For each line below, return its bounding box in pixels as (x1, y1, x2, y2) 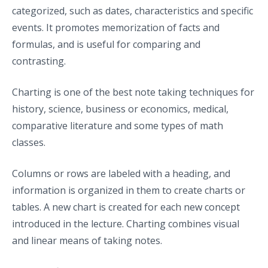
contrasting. (12, 54, 66, 68)
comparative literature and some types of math (12, 118, 223, 132)
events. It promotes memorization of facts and (12, 20, 220, 34)
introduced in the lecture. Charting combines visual (12, 217, 239, 230)
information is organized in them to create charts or (12, 183, 245, 197)
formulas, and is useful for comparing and (12, 37, 200, 51)
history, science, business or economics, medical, (12, 102, 229, 115)
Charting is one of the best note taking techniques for (12, 85, 254, 99)
